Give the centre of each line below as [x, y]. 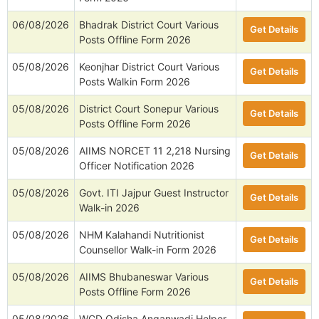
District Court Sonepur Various [149, 109]
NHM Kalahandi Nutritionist [142, 235]
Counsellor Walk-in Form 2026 [148, 250]
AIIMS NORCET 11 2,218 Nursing [155, 151]
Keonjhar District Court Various [149, 67]
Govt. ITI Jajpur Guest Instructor [154, 193]
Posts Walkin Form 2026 [135, 82]
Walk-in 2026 [109, 208]
